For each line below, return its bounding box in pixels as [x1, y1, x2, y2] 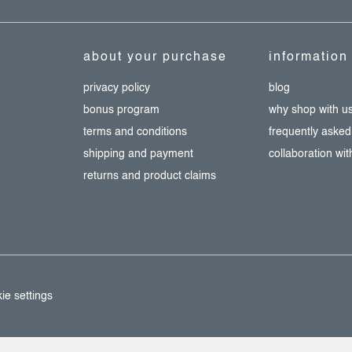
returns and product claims [83, 170, 217, 181]
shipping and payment [83, 148, 194, 159]
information [268, 51, 348, 64]
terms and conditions [83, 126, 188, 137]
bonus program [83, 104, 160, 115]
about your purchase [83, 51, 228, 64]
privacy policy [83, 82, 151, 93]
